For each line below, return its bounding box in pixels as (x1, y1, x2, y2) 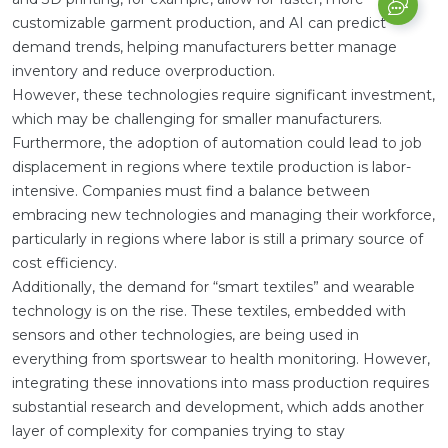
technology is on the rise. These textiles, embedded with (12, 302, 406, 320)
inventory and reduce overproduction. (12, 62, 275, 80)
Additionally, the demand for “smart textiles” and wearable (12, 278, 415, 296)
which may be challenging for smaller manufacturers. (12, 110, 382, 128)
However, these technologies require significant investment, (12, 86, 435, 104)
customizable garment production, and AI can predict (12, 14, 386, 32)
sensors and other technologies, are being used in (12, 326, 359, 344)
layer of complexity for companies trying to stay (12, 422, 345, 440)
